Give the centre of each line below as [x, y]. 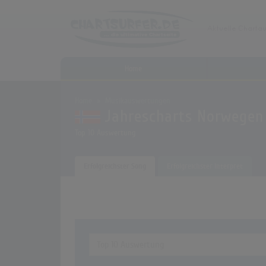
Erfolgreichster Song [115, 166]
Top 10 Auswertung [105, 133]
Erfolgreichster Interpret [205, 166]
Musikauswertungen [138, 101]
